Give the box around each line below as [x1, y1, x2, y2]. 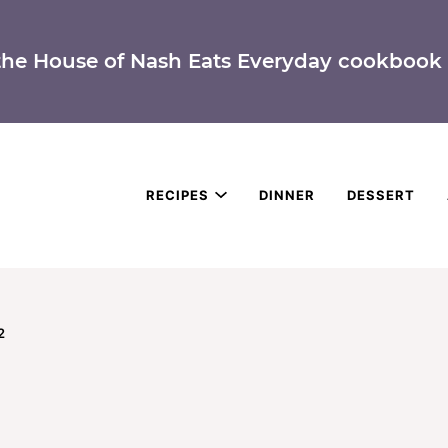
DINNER [259, 186, 315, 203]
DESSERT [347, 186, 415, 203]
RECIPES [146, 186, 209, 203]
